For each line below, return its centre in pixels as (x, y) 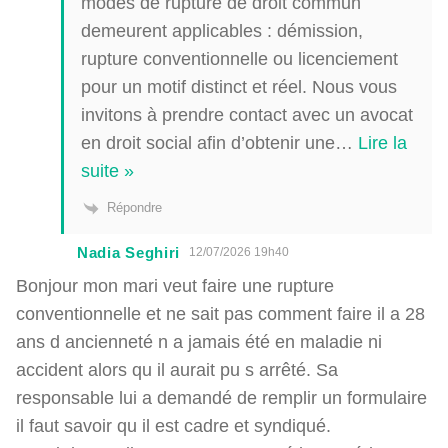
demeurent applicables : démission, (222, 31)
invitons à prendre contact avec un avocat (247, 115)
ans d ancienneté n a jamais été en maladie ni (199, 341)
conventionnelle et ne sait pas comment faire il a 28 (220, 313)
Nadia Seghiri (129, 252)
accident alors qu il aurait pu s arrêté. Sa (177, 369)
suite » (107, 171)
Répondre (134, 207)
